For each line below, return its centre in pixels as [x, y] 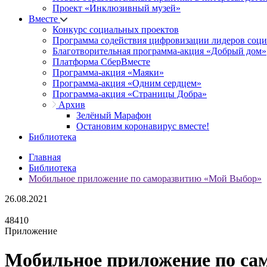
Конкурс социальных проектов [116, 30]
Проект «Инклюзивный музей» [117, 8]
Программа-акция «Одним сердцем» [127, 83]
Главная [45, 157]
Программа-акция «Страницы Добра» [130, 94]
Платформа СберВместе [101, 62]
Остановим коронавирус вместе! [143, 126]
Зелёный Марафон [114, 115]
